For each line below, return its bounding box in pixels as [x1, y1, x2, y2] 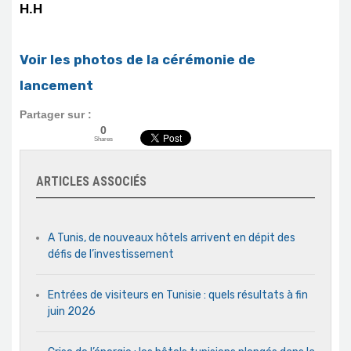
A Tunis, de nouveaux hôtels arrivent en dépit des [48, 231, 295, 244]
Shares [94, 135, 113, 143]
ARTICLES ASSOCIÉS [36, 174, 147, 189]
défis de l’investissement [48, 248, 174, 261]
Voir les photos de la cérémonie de [20, 52, 255, 67]
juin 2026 [48, 305, 96, 318]
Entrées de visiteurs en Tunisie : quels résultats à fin [48, 288, 308, 302]
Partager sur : [20, 108, 92, 121]
